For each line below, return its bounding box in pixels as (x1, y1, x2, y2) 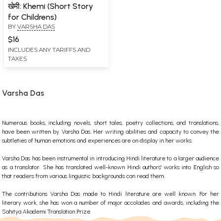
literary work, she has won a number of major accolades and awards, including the (2, 199, 219, 206)
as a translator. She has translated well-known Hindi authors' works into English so (2, 163, 219, 171)
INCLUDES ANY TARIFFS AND (8, 45, 90, 53)
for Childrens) (8, 12, 57, 22)
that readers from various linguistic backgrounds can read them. (2, 172, 165, 180)
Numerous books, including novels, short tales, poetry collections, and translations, (2, 119, 219, 126)
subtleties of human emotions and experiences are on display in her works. (2, 137, 192, 144)
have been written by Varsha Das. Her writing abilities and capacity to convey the (2, 128, 219, 135)
